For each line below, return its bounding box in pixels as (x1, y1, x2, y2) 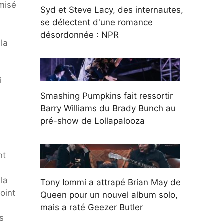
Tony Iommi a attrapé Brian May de (40, 177, 181, 187)
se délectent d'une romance (40, 17, 153, 27)
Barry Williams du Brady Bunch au (40, 103, 176, 114)
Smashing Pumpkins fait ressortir (40, 91, 173, 101)
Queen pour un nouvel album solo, (40, 189, 178, 200)
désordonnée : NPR (40, 29, 119, 40)
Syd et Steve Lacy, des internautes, (40, 4, 183, 15)
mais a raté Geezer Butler (40, 202, 143, 212)
